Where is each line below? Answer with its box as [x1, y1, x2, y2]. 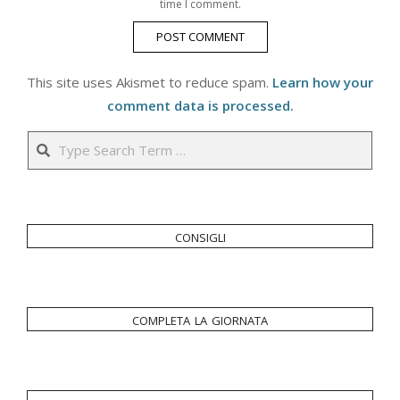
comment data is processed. [106, 96, 294, 115]
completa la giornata [132, 307, 268, 331]
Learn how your [272, 73, 373, 92]
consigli [174, 224, 226, 248]
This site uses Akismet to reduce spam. [27, 73, 272, 92]
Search [199, 130, 245, 149]
